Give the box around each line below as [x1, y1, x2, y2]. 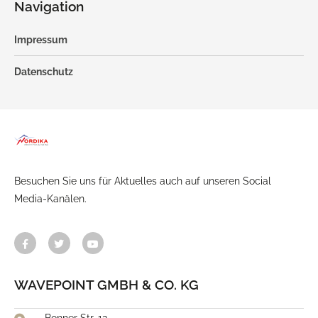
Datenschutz [14, 65, 73, 77]
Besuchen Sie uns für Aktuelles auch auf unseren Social [14, 175, 271, 187]
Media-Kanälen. [14, 192, 87, 204]
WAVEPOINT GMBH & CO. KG [14, 276, 199, 292]
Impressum [14, 33, 67, 45]
